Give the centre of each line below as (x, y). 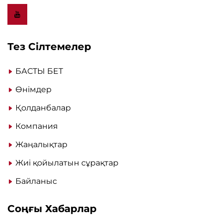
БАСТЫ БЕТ (39, 71)
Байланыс (36, 181)
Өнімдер (33, 89)
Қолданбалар (43, 108)
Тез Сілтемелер (49, 46)
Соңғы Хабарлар (52, 208)
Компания (37, 126)
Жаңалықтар (41, 144)
